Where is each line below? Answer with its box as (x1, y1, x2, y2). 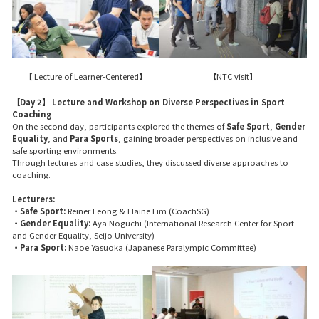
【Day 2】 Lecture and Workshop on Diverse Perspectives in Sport (11, 96, 285, 108)
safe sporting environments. (11, 145, 118, 157)
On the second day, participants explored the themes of (11, 120, 226, 132)
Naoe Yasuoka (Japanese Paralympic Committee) (66, 241, 256, 253)
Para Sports (69, 132, 118, 145)
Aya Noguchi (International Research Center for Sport (90, 217, 294, 229)
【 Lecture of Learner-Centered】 (24, 70, 147, 83)
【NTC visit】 (209, 70, 258, 83)
